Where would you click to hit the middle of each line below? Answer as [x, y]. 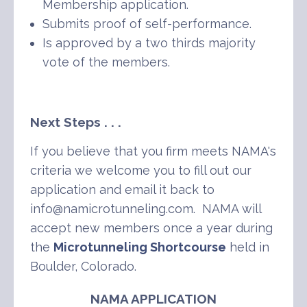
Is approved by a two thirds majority [149, 43]
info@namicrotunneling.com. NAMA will [146, 209]
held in [248, 247]
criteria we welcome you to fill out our [141, 171]
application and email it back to [122, 190]
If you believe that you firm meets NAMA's [153, 151]
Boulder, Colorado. [83, 267]
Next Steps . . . [76, 122]
